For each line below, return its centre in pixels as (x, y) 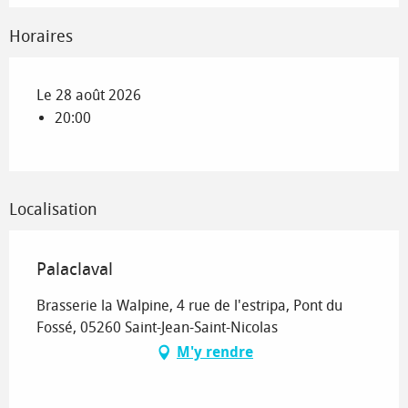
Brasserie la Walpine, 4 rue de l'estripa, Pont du (189, 306)
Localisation (53, 210)
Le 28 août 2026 (89, 96)
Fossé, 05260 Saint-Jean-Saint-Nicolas (157, 328)
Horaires (41, 37)
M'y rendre (215, 352)
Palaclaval (75, 270)
